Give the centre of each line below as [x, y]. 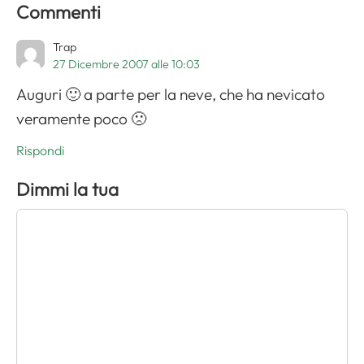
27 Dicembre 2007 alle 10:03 [126, 65]
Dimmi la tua [67, 190]
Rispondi [40, 151]
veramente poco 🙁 [81, 119]
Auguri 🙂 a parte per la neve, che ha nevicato [171, 95]
